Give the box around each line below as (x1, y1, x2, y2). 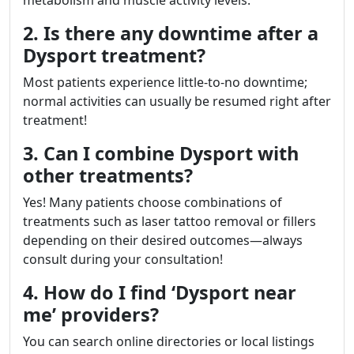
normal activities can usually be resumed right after (23, 92, 331, 111)
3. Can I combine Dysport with (23, 141, 299, 167)
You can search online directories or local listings (23, 333, 314, 351)
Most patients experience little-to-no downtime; (23, 73, 307, 92)
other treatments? (23, 163, 193, 189)
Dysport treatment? (23, 43, 205, 69)
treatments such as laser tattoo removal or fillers (23, 213, 316, 231)
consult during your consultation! (23, 250, 223, 269)
